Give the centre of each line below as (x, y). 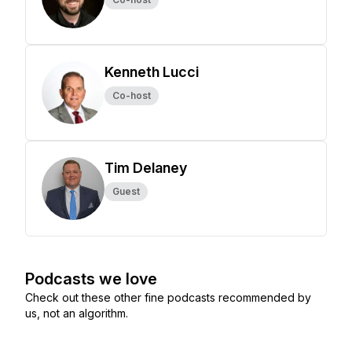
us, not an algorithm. (77, 313)
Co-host (132, 95)
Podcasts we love (91, 279)
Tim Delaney (146, 168)
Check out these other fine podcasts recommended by (168, 297)
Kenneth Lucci (152, 72)
